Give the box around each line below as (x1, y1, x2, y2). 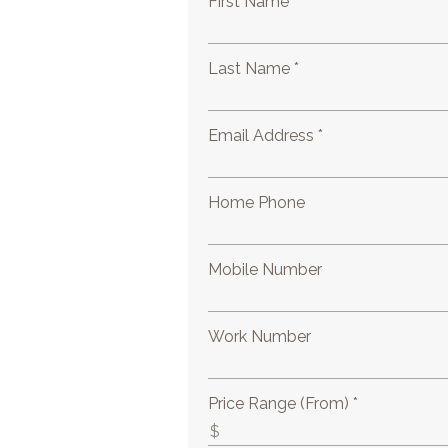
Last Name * (208, 59, 300, 78)
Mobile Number (208, 260, 323, 279)
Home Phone (208, 193, 306, 212)
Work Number (208, 327, 312, 346)
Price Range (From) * (208, 394, 359, 413)
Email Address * (208, 126, 324, 145)
